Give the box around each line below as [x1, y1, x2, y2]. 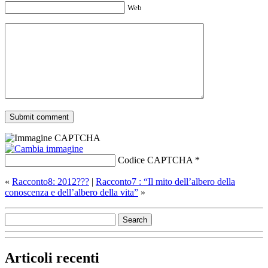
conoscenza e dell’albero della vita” [5, 187, 138, 198]
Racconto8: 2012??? [12, 176, 89, 187]
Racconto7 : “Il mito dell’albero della [96, 176, 235, 187]
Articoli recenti [5, 250, 99, 266]
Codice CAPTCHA [118, 155, 193, 166]
